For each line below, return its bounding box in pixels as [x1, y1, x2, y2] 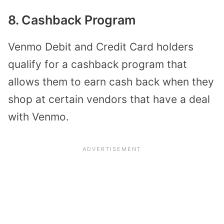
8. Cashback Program [8, 12, 135, 27]
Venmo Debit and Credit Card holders [8, 40, 193, 53]
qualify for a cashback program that [8, 57, 187, 70]
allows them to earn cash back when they [8, 75, 214, 88]
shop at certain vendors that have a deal [8, 92, 210, 105]
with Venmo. [8, 110, 69, 123]
